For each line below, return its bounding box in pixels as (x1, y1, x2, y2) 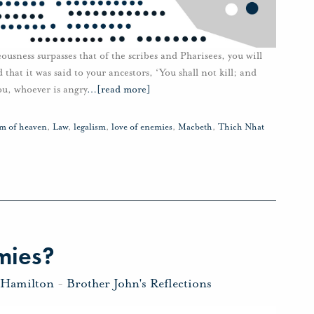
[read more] (97, 83, 151, 96)
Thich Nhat (218, 121, 264, 133)
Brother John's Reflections (67, 275, 212, 291)
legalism (74, 121, 106, 133)
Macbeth (178, 121, 212, 133)
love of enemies (111, 121, 172, 133)
